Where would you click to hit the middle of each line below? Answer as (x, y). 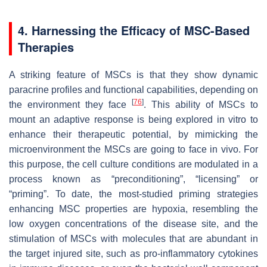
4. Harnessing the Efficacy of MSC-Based (134, 30)
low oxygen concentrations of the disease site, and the (133, 223)
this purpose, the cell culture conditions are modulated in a (133, 164)
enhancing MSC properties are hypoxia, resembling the (133, 209)
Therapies (46, 46)
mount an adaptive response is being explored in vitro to (133, 119)
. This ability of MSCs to (201, 104)
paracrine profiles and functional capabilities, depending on (133, 89)
